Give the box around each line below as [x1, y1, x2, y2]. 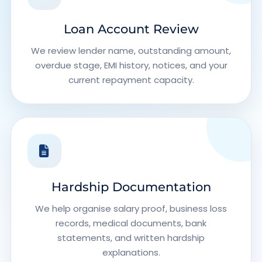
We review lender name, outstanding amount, [31, 44, 231, 57]
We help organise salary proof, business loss [35, 202, 227, 215]
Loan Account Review [63, 22, 199, 36]
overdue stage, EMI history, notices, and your [35, 59, 227, 71]
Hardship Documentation [51, 180, 211, 194]
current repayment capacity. [68, 74, 194, 86]
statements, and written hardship [57, 232, 205, 244]
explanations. [102, 246, 160, 258]
